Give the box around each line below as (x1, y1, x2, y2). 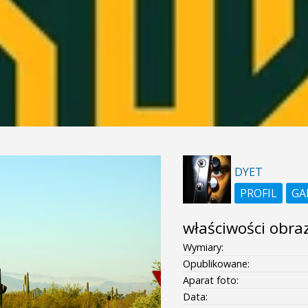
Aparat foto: (182, 273, 239, 287)
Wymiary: (182, 240, 223, 254)
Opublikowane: (182, 256, 250, 270)
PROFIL (239, 185, 277, 201)
